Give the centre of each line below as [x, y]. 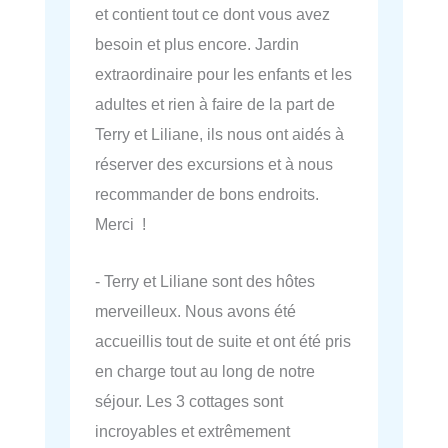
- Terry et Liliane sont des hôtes [205, 280]
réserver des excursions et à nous [214, 164]
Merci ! [120, 224]
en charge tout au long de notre [205, 370]
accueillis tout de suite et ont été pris [223, 340]
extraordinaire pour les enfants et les [223, 74]
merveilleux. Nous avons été [195, 310]
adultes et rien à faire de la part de [215, 104]
